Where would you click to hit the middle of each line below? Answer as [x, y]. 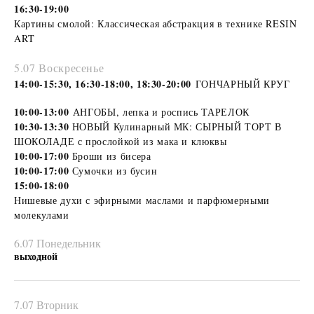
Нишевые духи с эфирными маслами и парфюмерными [142, 200]
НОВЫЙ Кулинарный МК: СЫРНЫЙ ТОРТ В [175, 126]
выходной [36, 256]
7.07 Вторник [46, 304]
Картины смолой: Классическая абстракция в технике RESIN [156, 23]
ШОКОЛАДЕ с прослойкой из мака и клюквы [123, 141]
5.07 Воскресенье [59, 67]
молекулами [42, 214]
